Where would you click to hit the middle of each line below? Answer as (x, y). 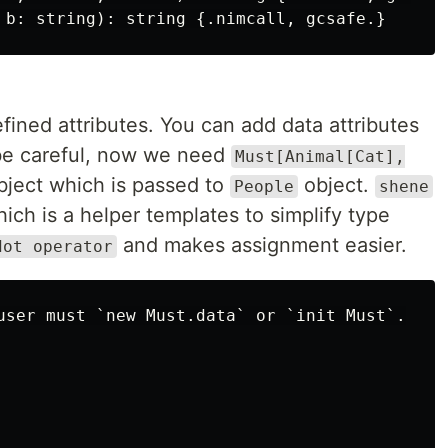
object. (336, 185)
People (264, 186)
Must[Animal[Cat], (320, 156)
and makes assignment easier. (262, 245)
